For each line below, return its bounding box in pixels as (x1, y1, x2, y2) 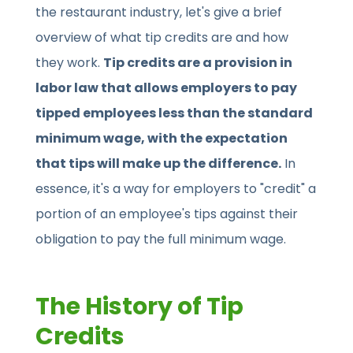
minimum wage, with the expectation (35, 129, 288, 148)
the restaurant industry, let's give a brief (35, 3, 283, 22)
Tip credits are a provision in (103, 54, 293, 72)
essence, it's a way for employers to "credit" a (35, 180, 317, 199)
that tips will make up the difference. (35, 154, 282, 173)
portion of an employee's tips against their (35, 205, 299, 224)
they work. (35, 54, 104, 72)
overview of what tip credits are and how (35, 28, 289, 47)
